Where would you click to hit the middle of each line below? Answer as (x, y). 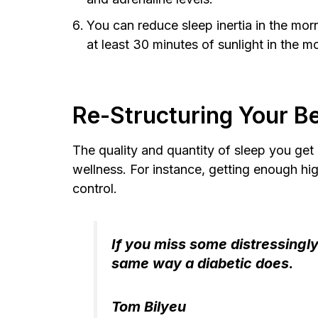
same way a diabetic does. (202, 263)
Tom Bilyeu (148, 307)
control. (95, 189)
